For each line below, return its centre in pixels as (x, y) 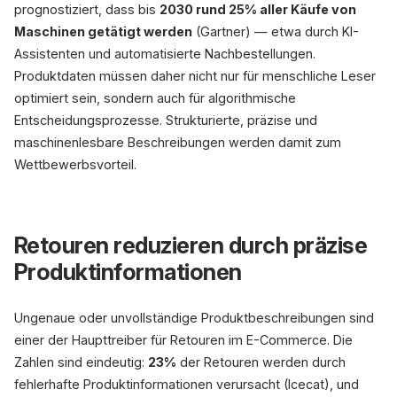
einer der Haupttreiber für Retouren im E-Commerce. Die (183, 340)
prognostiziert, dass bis (87, 9)
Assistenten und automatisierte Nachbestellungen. (165, 54)
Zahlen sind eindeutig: (81, 362)
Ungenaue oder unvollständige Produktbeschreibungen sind (194, 318)
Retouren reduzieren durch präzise (191, 245)
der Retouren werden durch (261, 362)
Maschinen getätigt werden (103, 31)
